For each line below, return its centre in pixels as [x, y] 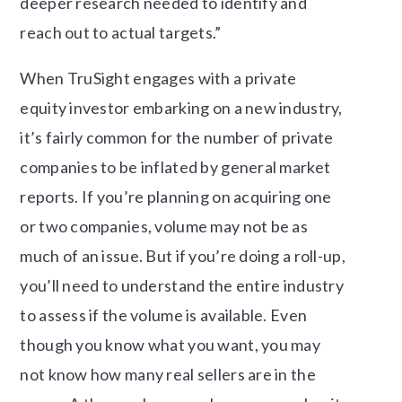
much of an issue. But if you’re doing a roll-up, [183, 256]
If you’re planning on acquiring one [206, 197]
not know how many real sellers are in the [168, 375]
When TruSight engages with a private [158, 79]
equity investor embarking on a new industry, [181, 108]
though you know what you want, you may [170, 345]
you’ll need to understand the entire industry [182, 286]
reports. [51, 197]
